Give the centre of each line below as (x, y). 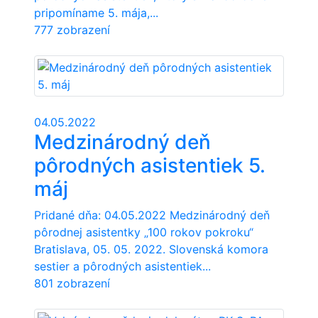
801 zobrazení (72, 283)
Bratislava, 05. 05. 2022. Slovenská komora (151, 249)
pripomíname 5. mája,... (96, 13)
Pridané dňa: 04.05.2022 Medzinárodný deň (152, 215)
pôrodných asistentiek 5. (150, 165)
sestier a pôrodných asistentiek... (122, 266)
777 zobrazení (72, 30)
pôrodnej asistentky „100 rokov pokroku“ (144, 232)
